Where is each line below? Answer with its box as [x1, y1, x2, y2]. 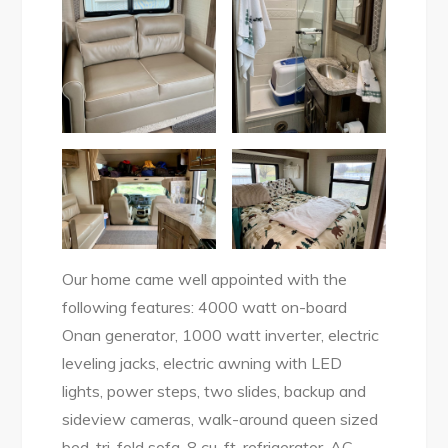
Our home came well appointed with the [62, 268, 348, 289]
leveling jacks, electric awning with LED [62, 352, 343, 373]
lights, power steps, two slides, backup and [62, 380, 367, 401]
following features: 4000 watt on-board [62, 296, 348, 317]
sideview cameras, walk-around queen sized [62, 408, 379, 429]
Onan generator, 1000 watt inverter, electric [62, 324, 380, 345]
